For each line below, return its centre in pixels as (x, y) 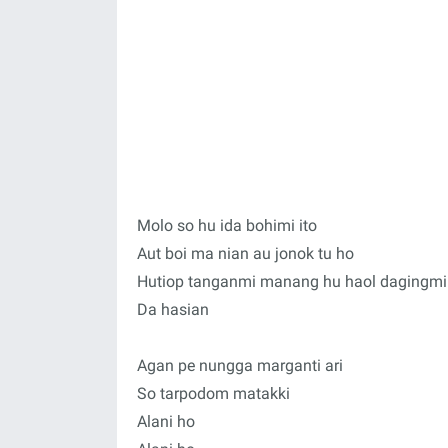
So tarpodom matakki (213, 393)
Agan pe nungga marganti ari (240, 365)
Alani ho (166, 421)
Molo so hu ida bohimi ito (227, 225)
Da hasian (173, 309)
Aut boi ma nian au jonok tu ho (245, 253)
